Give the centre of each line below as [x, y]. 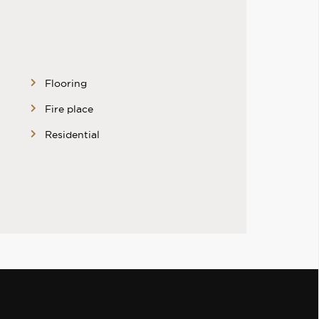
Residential [72, 135]
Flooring [66, 84]
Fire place [69, 109]
